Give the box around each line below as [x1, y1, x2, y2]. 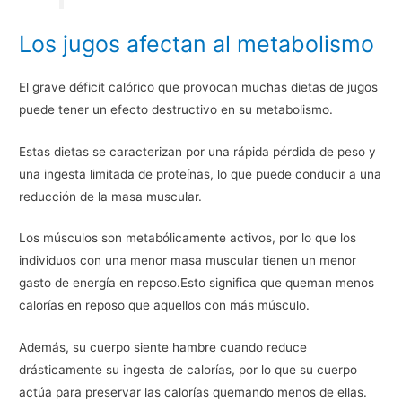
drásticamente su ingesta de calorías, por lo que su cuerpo [19, 363, 358, 378]
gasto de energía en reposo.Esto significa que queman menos [19, 275, 375, 291]
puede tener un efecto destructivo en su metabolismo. [19, 101, 334, 117]
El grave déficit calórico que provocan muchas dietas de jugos [19, 79, 379, 94]
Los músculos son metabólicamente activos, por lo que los [19, 231, 357, 246]
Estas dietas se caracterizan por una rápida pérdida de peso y [19, 144, 377, 159]
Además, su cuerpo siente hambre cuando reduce [19, 340, 308, 355]
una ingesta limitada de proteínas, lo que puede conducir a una [19, 166, 382, 181]
